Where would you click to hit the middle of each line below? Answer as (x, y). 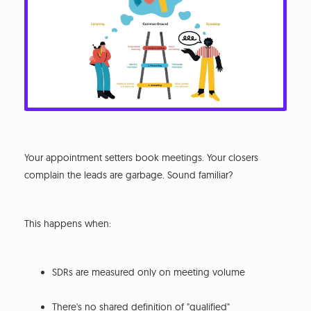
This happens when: (68, 224)
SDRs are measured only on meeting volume (149, 272)
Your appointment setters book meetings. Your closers (142, 158)
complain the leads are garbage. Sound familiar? (129, 175)
